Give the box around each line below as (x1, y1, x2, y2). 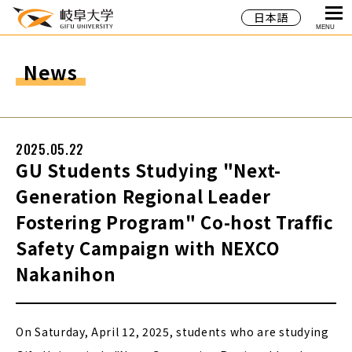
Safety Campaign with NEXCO (16, 235, 280, 260)
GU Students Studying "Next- (16, 157, 281, 182)
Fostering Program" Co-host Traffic (16, 209, 334, 234)
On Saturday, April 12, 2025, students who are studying (16, 324, 329, 339)
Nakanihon (16, 261, 116, 286)
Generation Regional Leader (16, 183, 271, 208)
